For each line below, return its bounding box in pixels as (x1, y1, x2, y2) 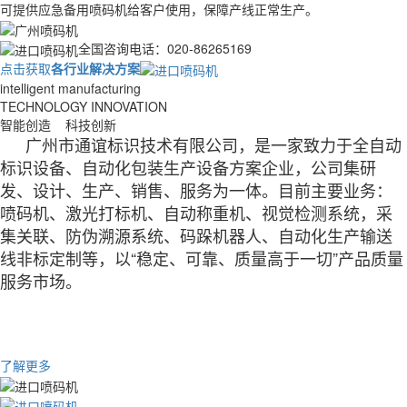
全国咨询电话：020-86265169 (78, 38, 252, 57)
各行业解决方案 (51, 59, 140, 77)
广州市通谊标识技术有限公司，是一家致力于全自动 (25, 133, 402, 157)
